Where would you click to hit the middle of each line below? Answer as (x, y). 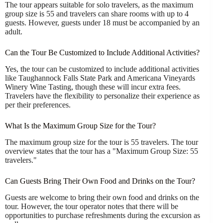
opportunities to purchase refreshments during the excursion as (103, 215)
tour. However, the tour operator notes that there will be (92, 206)
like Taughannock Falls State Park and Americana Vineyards (100, 78)
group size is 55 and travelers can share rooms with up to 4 (97, 14)
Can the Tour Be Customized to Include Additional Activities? (102, 53)
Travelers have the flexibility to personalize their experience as (102, 96)
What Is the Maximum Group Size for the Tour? (80, 126)
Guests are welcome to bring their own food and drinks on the (102, 197)
